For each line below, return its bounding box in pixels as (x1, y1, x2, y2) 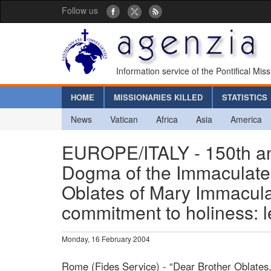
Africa (156, 113, 178, 125)
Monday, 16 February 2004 (62, 233, 150, 244)
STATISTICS (222, 91, 267, 103)
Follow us (62, 4, 98, 16)
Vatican (110, 113, 138, 125)
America (230, 113, 262, 125)
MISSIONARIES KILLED (114, 91, 203, 103)
